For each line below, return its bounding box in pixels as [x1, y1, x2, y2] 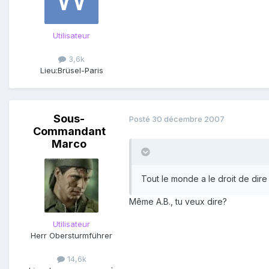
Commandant [32, 124, 106, 138]
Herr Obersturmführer [31, 230, 112, 240]
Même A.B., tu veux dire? [129, 196, 227, 207]
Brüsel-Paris [57, 65, 103, 75]
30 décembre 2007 [152, 114, 225, 124]
